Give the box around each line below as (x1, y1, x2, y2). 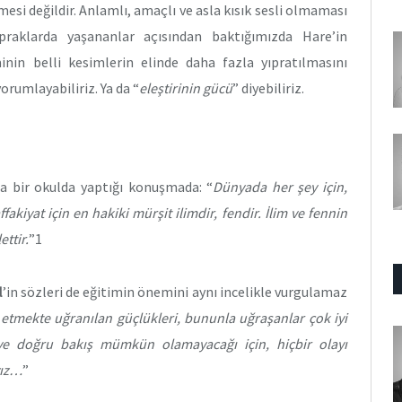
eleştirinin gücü (139, 79, 232, 98)
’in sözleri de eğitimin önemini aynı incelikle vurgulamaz (2, 282, 348, 301)
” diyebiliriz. (232, 79, 304, 98)
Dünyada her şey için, (213, 178, 348, 197)
